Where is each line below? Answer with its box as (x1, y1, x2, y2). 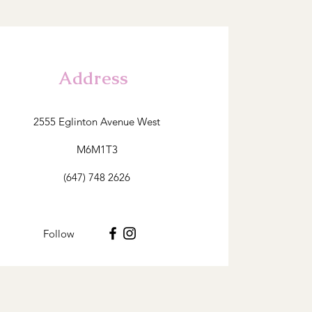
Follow (43, 227, 75, 240)
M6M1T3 (76, 143, 118, 156)
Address (58, 67, 130, 89)
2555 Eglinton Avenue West (33, 115, 161, 128)
